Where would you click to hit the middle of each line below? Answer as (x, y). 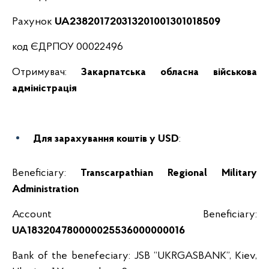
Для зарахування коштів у (95, 139)
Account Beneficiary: (134, 215)
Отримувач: (47, 72)
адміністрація (44, 89)
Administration (45, 189)
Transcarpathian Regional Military (169, 173)
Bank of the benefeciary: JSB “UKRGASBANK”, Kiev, (134, 256)
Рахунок (33, 22)
